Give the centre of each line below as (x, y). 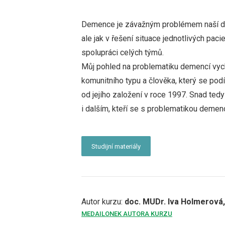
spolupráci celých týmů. (123, 52)
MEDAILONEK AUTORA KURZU (127, 213)
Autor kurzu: (103, 201)
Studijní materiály (116, 146)
